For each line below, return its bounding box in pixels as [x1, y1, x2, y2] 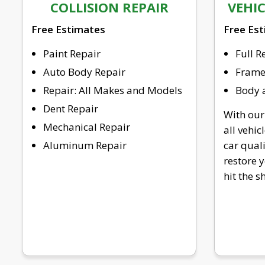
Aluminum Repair [43, 138, 127, 152]
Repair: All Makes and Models [43, 83, 182, 97]
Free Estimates [31, 22, 105, 36]
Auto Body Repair [43, 64, 125, 79]
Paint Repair [43, 46, 101, 60]
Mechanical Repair [43, 119, 130, 134]
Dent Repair [43, 101, 98, 115]
